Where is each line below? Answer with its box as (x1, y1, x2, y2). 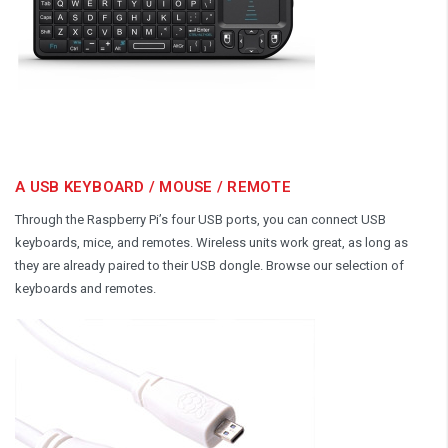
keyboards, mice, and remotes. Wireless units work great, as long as (15, 234, 408, 250)
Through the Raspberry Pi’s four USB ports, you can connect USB (15, 211, 386, 227)
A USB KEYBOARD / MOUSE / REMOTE (15, 177, 291, 196)
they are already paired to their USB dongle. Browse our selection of (15, 257, 404, 273)
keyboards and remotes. (15, 280, 156, 296)
